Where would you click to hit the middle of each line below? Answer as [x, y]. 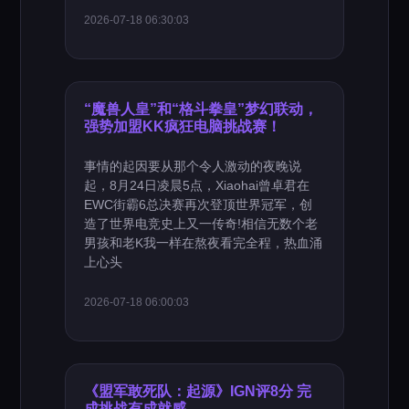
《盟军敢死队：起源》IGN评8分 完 [198, 391]
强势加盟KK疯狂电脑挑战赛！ [183, 126]
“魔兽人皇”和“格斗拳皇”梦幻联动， [201, 109]
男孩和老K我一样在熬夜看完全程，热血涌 [204, 243]
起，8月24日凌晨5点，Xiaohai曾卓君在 [197, 185]
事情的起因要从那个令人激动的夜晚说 [193, 166]
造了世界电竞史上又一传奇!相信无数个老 [201, 224]
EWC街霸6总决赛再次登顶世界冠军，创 [199, 204]
